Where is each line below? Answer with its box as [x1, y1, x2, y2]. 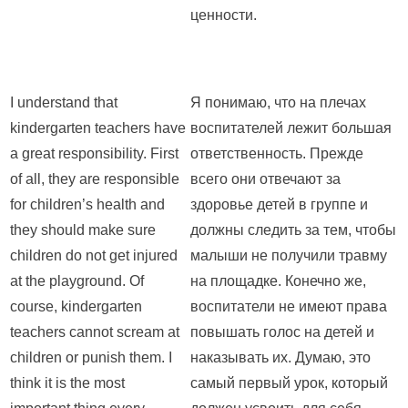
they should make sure [10, 222, 156, 239]
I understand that [10, 95, 117, 111]
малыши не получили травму [190, 248, 387, 264]
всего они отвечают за [190, 171, 341, 188]
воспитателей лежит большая [190, 120, 392, 137]
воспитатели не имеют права [190, 299, 387, 315]
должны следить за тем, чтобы [190, 222, 396, 239]
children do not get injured [10, 248, 178, 264]
